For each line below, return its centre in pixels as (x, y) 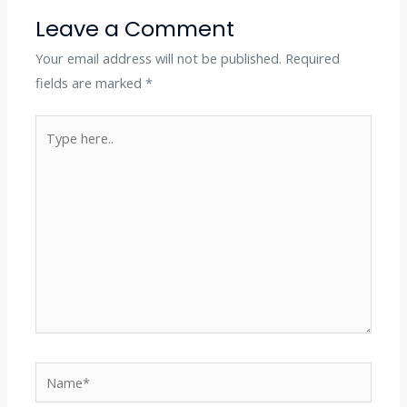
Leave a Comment (135, 29)
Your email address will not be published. (159, 59)
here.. (51, 151)
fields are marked (91, 83)
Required (313, 59)
